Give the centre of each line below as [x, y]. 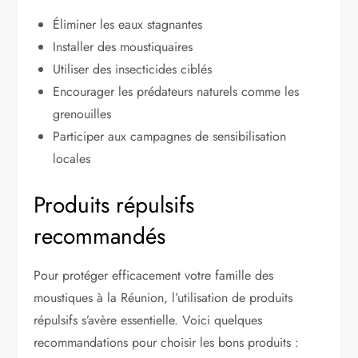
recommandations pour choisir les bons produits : [167, 342]
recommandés [100, 236]
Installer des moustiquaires [123, 46]
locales [72, 158]
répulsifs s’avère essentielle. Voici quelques [148, 320]
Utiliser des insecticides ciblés [133, 69]
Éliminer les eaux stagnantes [128, 24]
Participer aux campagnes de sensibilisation [170, 136]
